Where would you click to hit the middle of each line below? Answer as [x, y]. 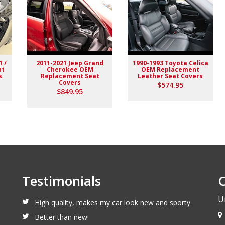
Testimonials [62, 181]
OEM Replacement [170, 69]
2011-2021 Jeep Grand [70, 63]
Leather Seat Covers [170, 76]
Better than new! [62, 217]
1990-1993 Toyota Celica [170, 63]
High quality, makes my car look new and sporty [113, 203]
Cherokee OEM [70, 69]
